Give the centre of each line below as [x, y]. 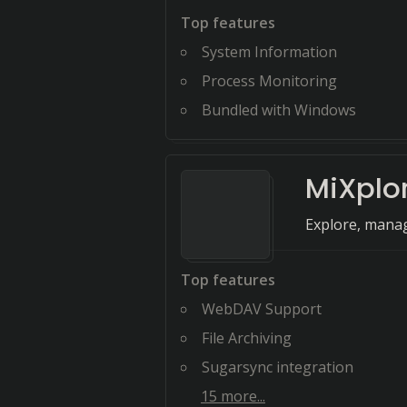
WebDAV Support [262, 309]
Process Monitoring [269, 81]
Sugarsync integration [278, 367]
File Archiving [247, 338]
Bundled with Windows [279, 110]
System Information [269, 52]
